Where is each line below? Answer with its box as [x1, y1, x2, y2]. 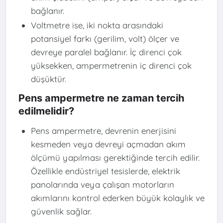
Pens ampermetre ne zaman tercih [18, 92, 184, 105]
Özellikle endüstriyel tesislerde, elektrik [30, 165, 180, 176]
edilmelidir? [18, 105, 74, 117]
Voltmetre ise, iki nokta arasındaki [30, 20, 163, 31]
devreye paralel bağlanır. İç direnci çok [30, 47, 182, 58]
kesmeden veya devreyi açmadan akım [30, 138, 186, 149]
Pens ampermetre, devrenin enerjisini [30, 125, 176, 136]
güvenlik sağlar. [30, 206, 92, 217]
